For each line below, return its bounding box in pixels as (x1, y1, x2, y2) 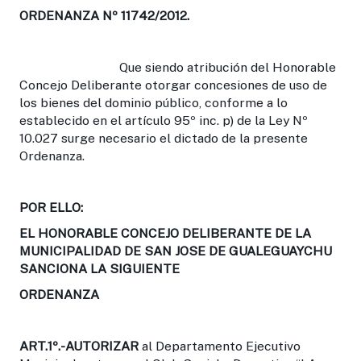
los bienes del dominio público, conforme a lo (19, 94, 288, 110)
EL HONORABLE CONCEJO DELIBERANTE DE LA (19, 225, 311, 241)
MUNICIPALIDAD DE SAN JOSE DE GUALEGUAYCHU (19, 243, 332, 259)
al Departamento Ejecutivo (139, 338, 301, 354)
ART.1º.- (19, 338, 65, 354)
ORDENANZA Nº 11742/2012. (19, 7, 189, 23)
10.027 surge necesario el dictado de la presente (19, 130, 308, 146)
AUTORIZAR (65, 338, 139, 354)
